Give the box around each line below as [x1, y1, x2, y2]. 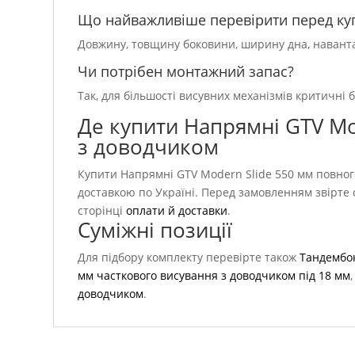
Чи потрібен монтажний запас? [78, 62, 295, 81]
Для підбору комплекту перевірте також [78, 250, 300, 265]
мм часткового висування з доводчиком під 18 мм [78, 268, 351, 283]
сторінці [78, 203, 127, 218]
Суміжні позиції [78, 216, 233, 244]
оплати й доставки [126, 203, 228, 218]
